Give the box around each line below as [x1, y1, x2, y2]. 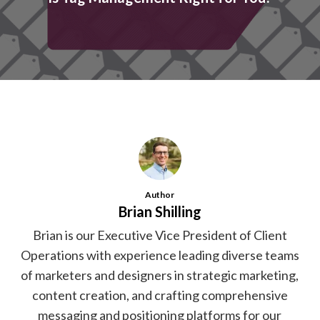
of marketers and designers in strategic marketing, [21, 267, 299, 284]
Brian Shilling [118, 203, 201, 221]
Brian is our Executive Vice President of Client [32, 227, 287, 244]
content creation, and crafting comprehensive [31, 287, 288, 304]
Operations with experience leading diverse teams [20, 247, 299, 264]
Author [145, 189, 175, 201]
